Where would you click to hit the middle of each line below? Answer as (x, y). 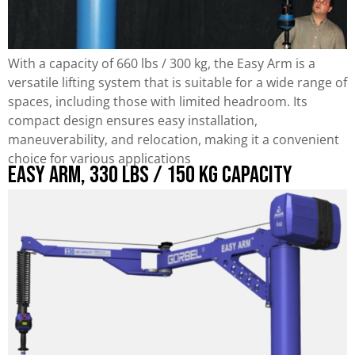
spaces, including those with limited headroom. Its (158, 101)
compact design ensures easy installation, (133, 120)
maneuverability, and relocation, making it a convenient (174, 139)
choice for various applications (99, 158)
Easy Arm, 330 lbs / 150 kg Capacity (150, 175)
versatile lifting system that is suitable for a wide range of (177, 82)
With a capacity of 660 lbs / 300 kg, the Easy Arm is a (162, 63)
